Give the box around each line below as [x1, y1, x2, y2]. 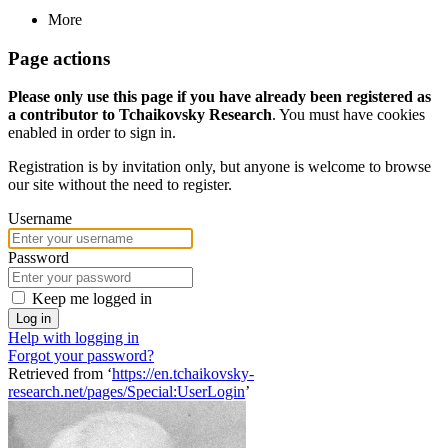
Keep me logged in [32, 290, 152, 308]
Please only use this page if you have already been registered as [8, 88, 431, 106]
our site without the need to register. [8, 176, 232, 194]
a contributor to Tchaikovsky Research [8, 106, 272, 124]
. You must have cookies [272, 106, 425, 124]
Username [8, 210, 72, 228]
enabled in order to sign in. [8, 124, 176, 142]
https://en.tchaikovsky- [112, 365, 254, 383]
